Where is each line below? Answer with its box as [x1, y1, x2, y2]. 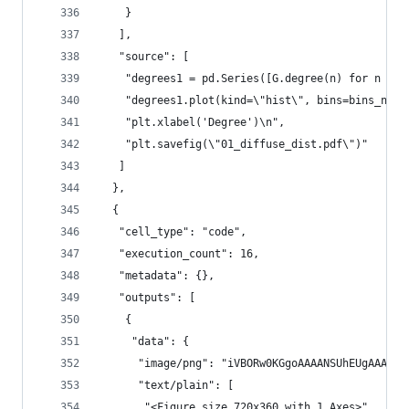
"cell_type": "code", [100, 225, 246, 238]
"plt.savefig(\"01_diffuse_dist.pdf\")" [100, 138, 368, 151]
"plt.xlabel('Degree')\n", [100, 116, 285, 129]
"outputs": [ [100, 291, 195, 304]
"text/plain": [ [100, 379, 234, 392]
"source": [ [100, 50, 189, 63]
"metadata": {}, [100, 269, 215, 282]
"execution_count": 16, [100, 247, 259, 260]
